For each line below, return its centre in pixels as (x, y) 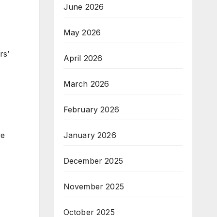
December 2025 (93, 161)
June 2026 (84, 7)
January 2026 (90, 135)
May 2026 (82, 32)
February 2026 (91, 109)
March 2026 (86, 84)
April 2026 (83, 58)
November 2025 (94, 186)
